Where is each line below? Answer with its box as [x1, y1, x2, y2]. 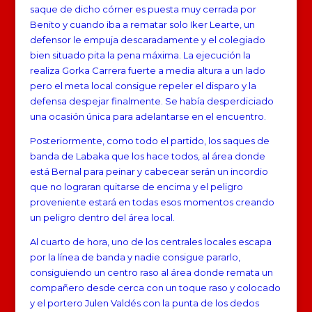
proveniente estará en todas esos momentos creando [29, 196, 274, 208]
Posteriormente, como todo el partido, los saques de [29, 134, 270, 146]
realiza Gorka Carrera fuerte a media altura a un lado [29, 64, 265, 76]
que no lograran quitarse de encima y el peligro [29, 180, 243, 192]
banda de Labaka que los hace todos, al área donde [29, 150, 265, 162]
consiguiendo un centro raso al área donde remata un [29, 266, 273, 278]
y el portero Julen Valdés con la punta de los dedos [29, 297, 259, 309]
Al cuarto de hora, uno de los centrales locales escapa [29, 235, 272, 247]
